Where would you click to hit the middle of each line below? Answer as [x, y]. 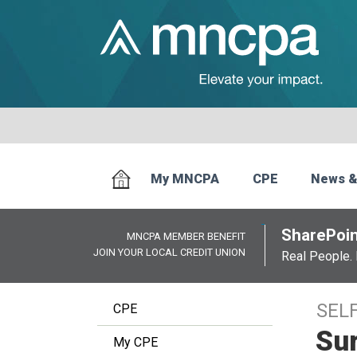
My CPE [135, 342]
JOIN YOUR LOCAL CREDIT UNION [169, 252]
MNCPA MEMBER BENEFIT [186, 236]
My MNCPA [185, 179]
